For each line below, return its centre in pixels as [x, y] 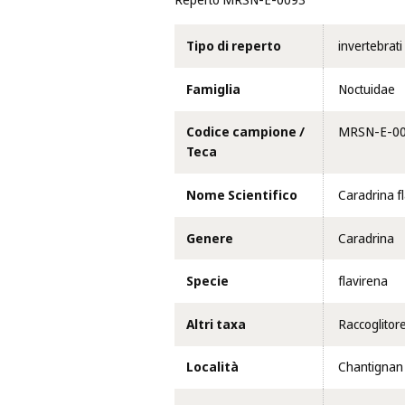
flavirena [363, 282]
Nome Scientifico [241, 196]
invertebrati [370, 47]
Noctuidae [366, 89]
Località [212, 367]
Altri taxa [216, 324]
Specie [207, 282]
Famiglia [213, 89]
